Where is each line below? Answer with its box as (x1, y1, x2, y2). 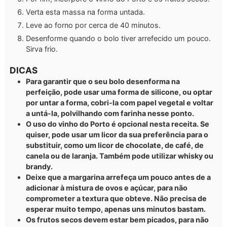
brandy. (26, 162, 53, 171)
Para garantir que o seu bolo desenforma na (26, 77, 180, 86)
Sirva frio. (26, 45, 58, 54)
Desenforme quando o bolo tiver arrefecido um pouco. (26, 34, 211, 43)
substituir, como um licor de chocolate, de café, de (26, 140, 204, 149)
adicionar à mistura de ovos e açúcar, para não (26, 183, 187, 192)
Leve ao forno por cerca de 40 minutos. (26, 21, 161, 30)
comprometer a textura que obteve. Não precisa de (26, 194, 207, 203)
